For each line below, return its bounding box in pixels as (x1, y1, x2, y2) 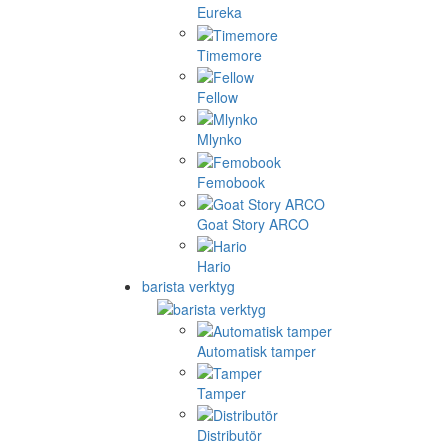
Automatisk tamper (197, 340, 316, 361)
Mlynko (197, 129, 242, 150)
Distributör (197, 425, 262, 446)
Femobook (197, 171, 265, 192)
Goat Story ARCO (197, 213, 309, 234)
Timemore (197, 44, 262, 65)
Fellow (197, 86, 238, 107)
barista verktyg (142, 276, 235, 297)
